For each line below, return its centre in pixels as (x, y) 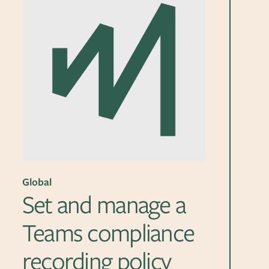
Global (37, 182)
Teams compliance (108, 232)
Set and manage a (104, 204)
